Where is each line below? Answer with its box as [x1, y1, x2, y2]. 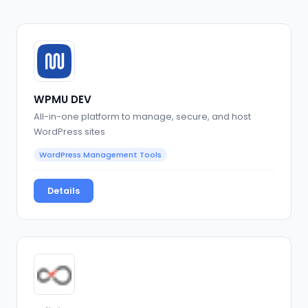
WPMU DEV [34, 91, 91, 107]
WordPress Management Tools [39, 149, 162, 161]
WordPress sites [34, 126, 105, 138]
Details [47, 185, 80, 197]
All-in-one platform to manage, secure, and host [34, 111, 251, 123]
